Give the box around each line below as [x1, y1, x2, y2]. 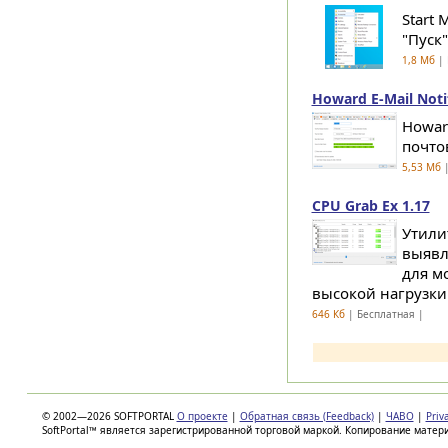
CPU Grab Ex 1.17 [311, 196, 430, 215]
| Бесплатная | [344, 307, 427, 321]
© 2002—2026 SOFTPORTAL [41, 409, 177, 423]
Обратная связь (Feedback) [239, 409, 374, 423]
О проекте [176, 409, 228, 423]
